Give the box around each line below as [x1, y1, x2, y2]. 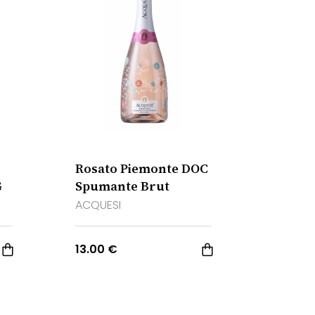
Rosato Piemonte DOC [75, 160, 209, 177]
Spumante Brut [75, 177, 170, 195]
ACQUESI [75, 197, 122, 213]
